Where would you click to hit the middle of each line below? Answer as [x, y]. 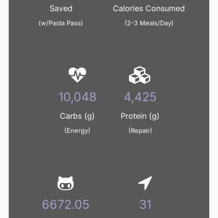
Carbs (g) [77, 116]
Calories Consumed [149, 8]
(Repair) [140, 130]
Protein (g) [140, 116]
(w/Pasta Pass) [61, 23]
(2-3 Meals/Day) [149, 23]
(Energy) [77, 130]
